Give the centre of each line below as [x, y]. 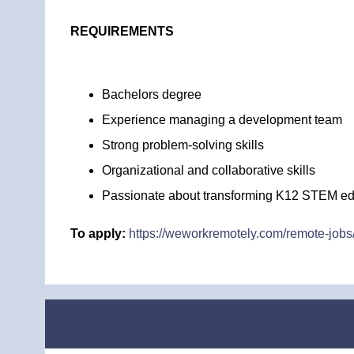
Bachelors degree [152, 94]
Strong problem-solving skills [183, 145]
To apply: [98, 233]
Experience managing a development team [222, 120]
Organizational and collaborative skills [209, 170]
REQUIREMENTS [122, 31]
